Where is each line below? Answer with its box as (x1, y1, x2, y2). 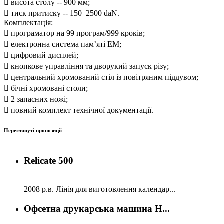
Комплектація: (4, 18, 53, 27)
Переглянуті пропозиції (4, 127, 62, 134)
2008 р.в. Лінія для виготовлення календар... (24, 184, 175, 193)
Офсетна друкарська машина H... (24, 203, 170, 214)
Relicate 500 (24, 155, 73, 166)
